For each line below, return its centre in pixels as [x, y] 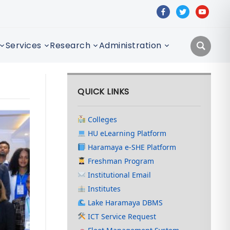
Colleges [102, 119]
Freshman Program [120, 161]
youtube [211, 10]
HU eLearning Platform [126, 133]
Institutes [103, 189]
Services [23, 45]
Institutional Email [119, 175]
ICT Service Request [121, 216]
